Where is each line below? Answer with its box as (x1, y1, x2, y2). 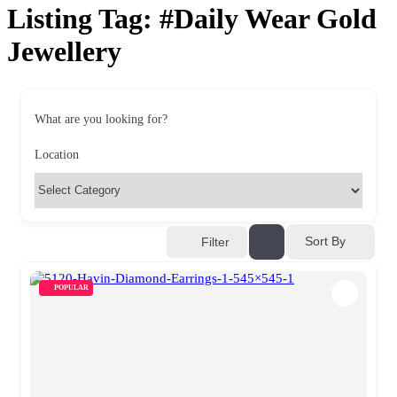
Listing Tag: (7, 3, 160, 35)
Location (35, 147, 79, 161)
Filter (201, 234, 230, 249)
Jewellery (7, 35, 121, 68)
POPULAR (54, 283, 89, 292)
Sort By (305, 234, 346, 249)
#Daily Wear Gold (160, 3, 377, 35)
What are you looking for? (35, 112, 167, 126)
